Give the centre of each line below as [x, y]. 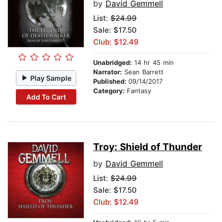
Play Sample [51, 78]
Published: [111, 82]
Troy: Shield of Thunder [148, 147]
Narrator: [108, 72]
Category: [110, 91]
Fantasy [139, 91]
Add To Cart [46, 97]
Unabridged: [112, 63]
